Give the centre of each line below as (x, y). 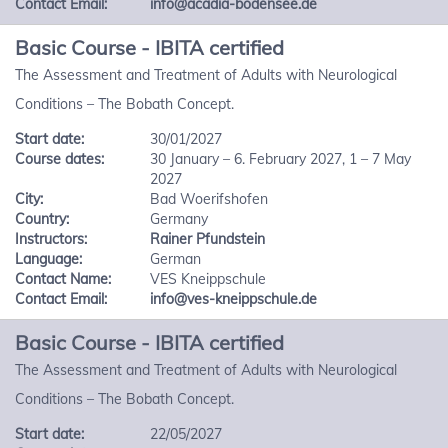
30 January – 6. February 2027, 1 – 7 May (281, 159)
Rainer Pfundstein (208, 239)
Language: (48, 259)
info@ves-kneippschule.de (234, 299)
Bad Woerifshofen (209, 199)
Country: (42, 219)
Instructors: (51, 239)
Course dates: (59, 159)
